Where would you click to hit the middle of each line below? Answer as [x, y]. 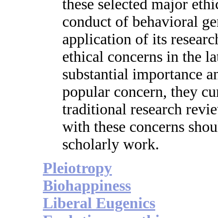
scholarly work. [111, 145]
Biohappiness [87, 186]
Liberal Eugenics [99, 203]
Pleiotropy [77, 168]
